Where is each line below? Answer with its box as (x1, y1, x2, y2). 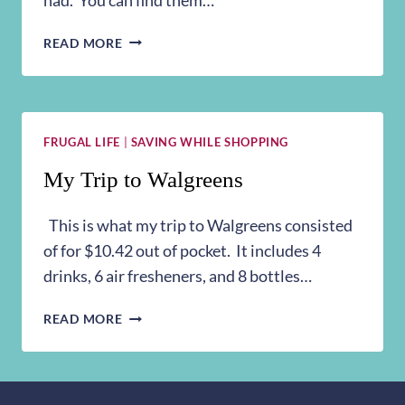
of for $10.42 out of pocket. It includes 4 (43, 240, 321, 261)
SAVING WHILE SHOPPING (130, 135, 289, 149)
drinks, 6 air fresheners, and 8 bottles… (43, 266, 312, 287)
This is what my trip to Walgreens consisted (43, 215, 353, 236)
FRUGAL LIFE (43, 135, 120, 149)
